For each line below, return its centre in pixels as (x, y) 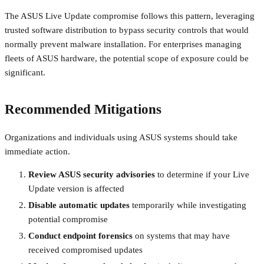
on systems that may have (181, 235)
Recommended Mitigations (83, 110)
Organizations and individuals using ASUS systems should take (121, 138)
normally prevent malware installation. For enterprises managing (123, 44)
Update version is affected (76, 189)
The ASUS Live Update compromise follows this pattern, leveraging (130, 16)
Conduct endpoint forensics (80, 235)
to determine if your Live (202, 175)
